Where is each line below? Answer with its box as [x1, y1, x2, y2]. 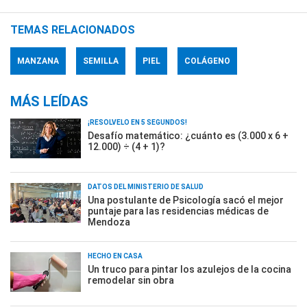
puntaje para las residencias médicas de [88, 205, 269, 217]
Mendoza [88, 216, 130, 228]
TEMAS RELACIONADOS [10, 23, 135, 36]
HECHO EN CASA [88, 251, 143, 260]
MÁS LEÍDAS [10, 93, 88, 110]
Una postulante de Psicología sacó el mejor [88, 194, 284, 206]
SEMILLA [83, 56, 119, 66]
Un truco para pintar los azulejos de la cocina [88, 263, 291, 275]
